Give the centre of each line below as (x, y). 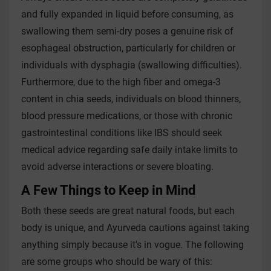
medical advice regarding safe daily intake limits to (129, 150)
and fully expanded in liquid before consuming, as (127, 15)
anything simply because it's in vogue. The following (132, 245)
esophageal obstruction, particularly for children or (128, 48)
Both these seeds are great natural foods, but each (128, 211)
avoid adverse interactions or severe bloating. (117, 167)
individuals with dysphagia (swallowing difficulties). (132, 65)
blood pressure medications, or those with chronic (127, 116)
